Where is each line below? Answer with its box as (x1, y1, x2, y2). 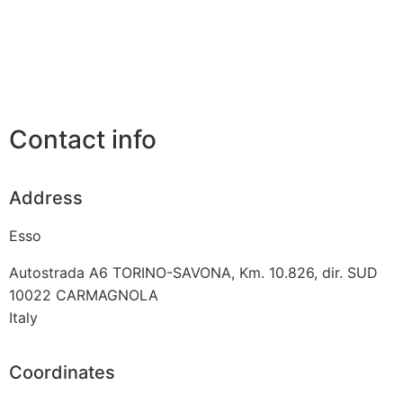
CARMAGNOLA (56, 285, 158, 304)
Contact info (9, 124, 157, 156)
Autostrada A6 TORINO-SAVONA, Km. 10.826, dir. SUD (9, 263, 378, 282)
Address (9, 186, 83, 209)
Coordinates (9, 361, 115, 383)
